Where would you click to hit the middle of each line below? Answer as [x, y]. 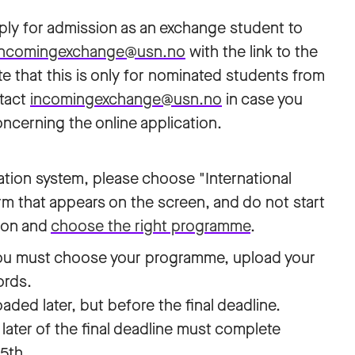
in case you [262, 99]
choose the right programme [151, 226]
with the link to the [252, 52]
